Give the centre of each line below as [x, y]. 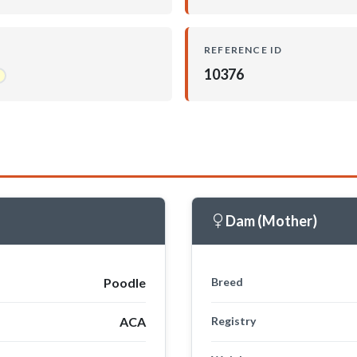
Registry [233, 320]
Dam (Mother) [271, 220]
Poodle [125, 282]
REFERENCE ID [243, 49]
